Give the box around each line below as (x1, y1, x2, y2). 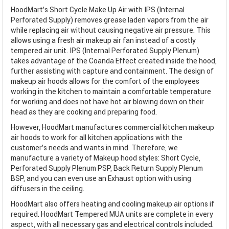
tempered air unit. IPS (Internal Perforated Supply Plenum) (11, 46, 199, 55)
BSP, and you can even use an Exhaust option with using (11, 174, 191, 182)
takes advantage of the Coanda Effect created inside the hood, (11, 56, 217, 65)
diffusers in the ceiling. (11, 184, 84, 193)
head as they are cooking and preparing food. (11, 107, 157, 116)
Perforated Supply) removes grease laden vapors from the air (11, 15, 209, 24)
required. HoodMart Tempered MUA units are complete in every (11, 210, 213, 218)
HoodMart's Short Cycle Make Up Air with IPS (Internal (11, 5, 185, 14)
